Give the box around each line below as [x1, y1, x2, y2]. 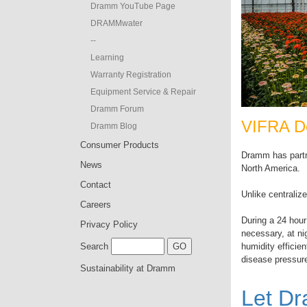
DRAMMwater [90, 19, 143, 28]
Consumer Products [80, 140, 159, 150]
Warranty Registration [90, 70, 171, 79]
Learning [90, 53, 124, 62]
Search [80, 241, 108, 251]
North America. [241, 162, 300, 173]
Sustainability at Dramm [80, 263, 175, 273]
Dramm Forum [90, 104, 144, 114]
